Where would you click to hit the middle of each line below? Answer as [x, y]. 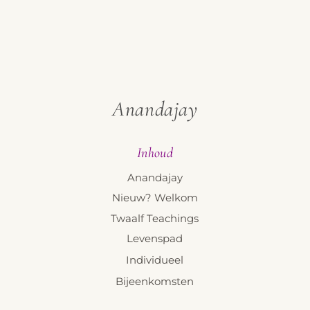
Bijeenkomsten [155, 282]
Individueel [155, 260]
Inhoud [155, 153]
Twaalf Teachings [155, 218]
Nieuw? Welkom [155, 198]
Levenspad [155, 239]
